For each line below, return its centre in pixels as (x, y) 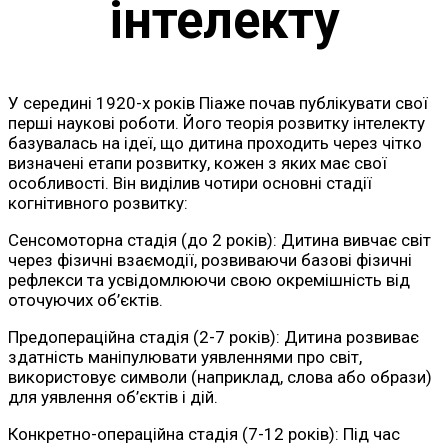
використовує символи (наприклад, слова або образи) (220, 376)
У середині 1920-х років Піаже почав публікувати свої (218, 102)
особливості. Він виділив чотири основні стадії (190, 182)
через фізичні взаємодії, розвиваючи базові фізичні (210, 259)
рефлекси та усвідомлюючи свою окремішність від (209, 279)
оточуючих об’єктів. (85, 299)
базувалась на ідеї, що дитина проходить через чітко (215, 142)
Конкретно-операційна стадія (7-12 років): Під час (204, 433)
